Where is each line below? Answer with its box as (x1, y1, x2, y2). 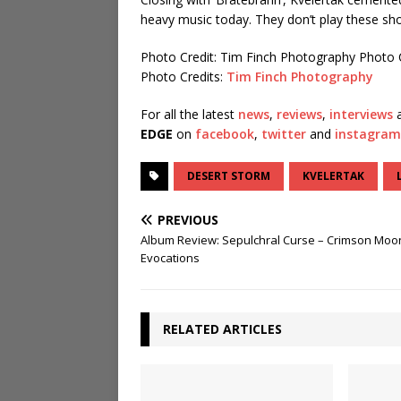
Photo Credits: (141, 68, 226, 86)
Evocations (141, 250, 200, 267)
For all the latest (141, 106, 238, 124)
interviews (329, 106, 393, 124)
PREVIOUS (158, 211, 218, 229)
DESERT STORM (187, 168, 270, 184)
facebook (195, 125, 254, 143)
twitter (261, 125, 306, 143)
